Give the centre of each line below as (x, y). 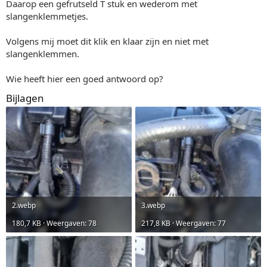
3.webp (153, 205)
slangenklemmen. (43, 53)
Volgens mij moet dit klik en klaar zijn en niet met (107, 41)
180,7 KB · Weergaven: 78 (54, 223)
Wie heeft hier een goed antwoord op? (85, 78)
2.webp (24, 205)
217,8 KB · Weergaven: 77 (184, 223)
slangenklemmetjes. (47, 16)
